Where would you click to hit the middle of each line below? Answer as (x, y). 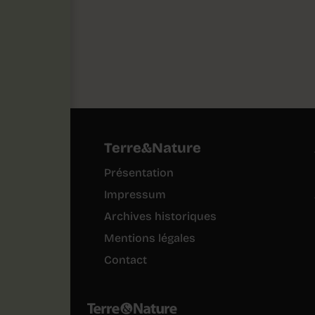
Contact (126, 260)
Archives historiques (160, 217)
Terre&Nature (153, 148)
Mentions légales (150, 238)
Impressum (135, 195)
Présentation (139, 173)
